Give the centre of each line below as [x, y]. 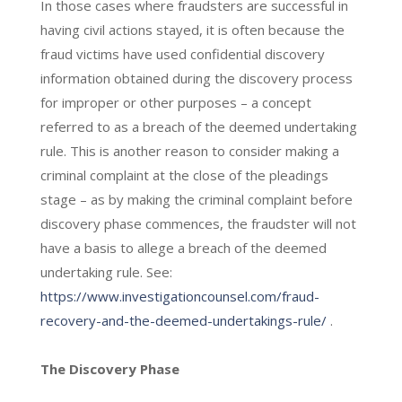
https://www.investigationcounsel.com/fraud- [179, 296]
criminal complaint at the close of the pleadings [184, 175]
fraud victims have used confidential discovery [182, 53]
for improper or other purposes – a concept [175, 102]
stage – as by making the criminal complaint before [196, 199]
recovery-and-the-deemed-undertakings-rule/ [183, 320]
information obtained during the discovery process [196, 78]
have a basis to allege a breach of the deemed [183, 247]
